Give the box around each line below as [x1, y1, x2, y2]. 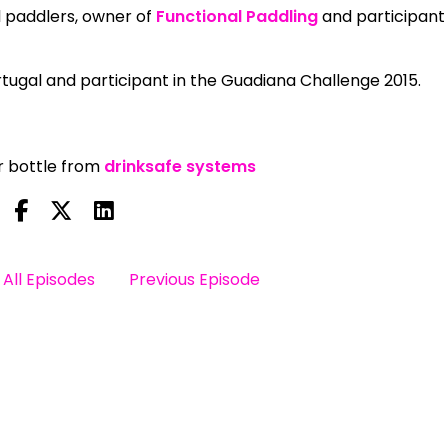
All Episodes [3, 267, 96, 291]
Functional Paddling [156, 4, 319, 28]
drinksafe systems [104, 154, 257, 178]
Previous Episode [129, 267, 261, 291]
